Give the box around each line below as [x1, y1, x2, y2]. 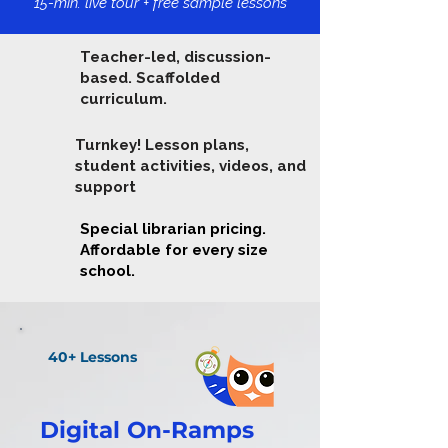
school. [80, 262, 139, 280]
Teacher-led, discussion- [80, 48, 271, 66]
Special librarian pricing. [80, 220, 266, 238]
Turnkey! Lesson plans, [75, 136, 249, 154]
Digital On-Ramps [40, 416, 254, 444]
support [75, 178, 136, 196]
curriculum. [80, 90, 167, 108]
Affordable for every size [80, 241, 268, 259]
